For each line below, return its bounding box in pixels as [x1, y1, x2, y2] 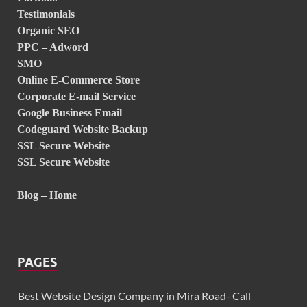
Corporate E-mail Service [17, 90, 136, 103]
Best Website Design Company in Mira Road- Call [18, 289, 251, 303]
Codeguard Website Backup [17, 123, 148, 136]
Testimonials [17, 8, 75, 21]
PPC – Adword [17, 41, 88, 53]
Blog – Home [17, 189, 77, 201]
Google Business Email [17, 107, 122, 119]
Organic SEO [17, 25, 79, 37]
